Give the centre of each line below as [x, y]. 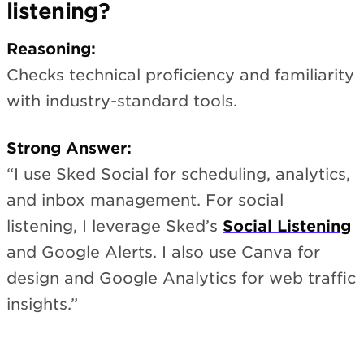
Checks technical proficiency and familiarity [180, 75]
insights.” [42, 305]
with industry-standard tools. [122, 101]
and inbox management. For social [145, 201]
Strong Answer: [69, 149]
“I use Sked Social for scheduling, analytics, [178, 175]
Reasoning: [51, 49]
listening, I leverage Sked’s [115, 227]
